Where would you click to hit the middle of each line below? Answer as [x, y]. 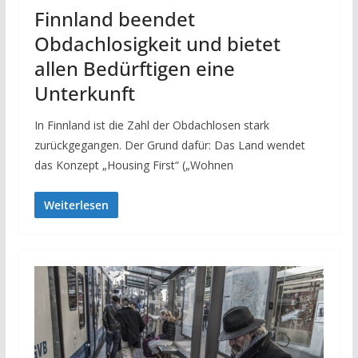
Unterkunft [84, 93]
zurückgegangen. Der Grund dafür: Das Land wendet [169, 145]
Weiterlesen [76, 205]
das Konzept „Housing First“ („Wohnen [133, 165]
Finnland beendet [114, 19]
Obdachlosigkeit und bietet [157, 44]
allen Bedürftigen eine [134, 69]
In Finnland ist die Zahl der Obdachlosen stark [151, 125]
